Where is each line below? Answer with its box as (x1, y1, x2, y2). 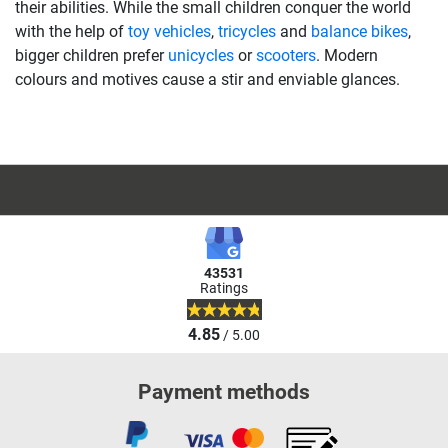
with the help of (15, 22, 128, 42)
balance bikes (311, 22, 408, 42)
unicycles (168, 46, 234, 66)
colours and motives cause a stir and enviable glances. (15, 70, 400, 90)
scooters (256, 46, 316, 66)
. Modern (316, 46, 378, 66)
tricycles (218, 22, 276, 42)
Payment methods (138, 379, 310, 404)
